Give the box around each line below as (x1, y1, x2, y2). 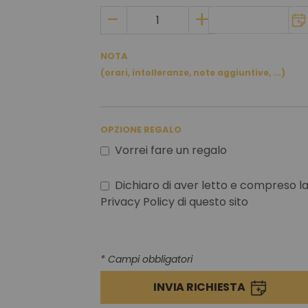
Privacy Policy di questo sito (100, 194, 251, 210)
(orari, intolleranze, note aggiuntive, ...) (100, 67, 285, 78)
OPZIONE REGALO (100, 123, 181, 136)
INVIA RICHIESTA (153, 279, 247, 295)
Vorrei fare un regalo (115, 142, 230, 158)
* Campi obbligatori (100, 252, 192, 266)
